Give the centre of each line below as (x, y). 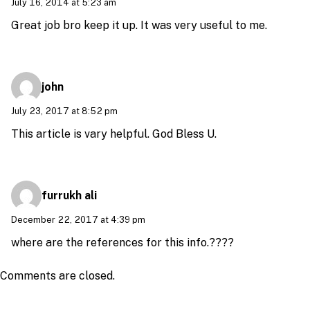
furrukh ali (69, 196)
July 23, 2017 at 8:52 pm (64, 111)
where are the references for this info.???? (122, 242)
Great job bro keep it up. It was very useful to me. (139, 25)
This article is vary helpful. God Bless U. (114, 134)
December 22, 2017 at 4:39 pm (78, 220)
